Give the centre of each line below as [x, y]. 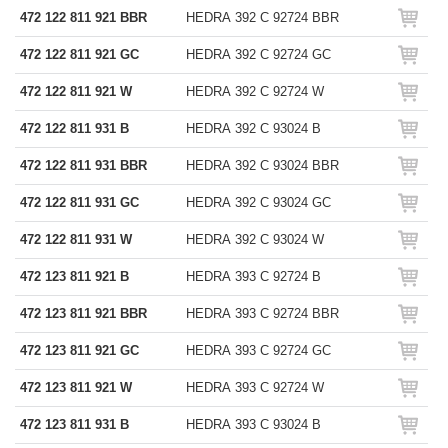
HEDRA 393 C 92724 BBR [262, 313]
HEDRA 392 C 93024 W [255, 239]
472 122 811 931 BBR [83, 165]
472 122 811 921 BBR [83, 17]
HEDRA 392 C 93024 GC [258, 202]
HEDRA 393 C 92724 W [255, 387]
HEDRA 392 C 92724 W [255, 91]
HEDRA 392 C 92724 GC [258, 54]
